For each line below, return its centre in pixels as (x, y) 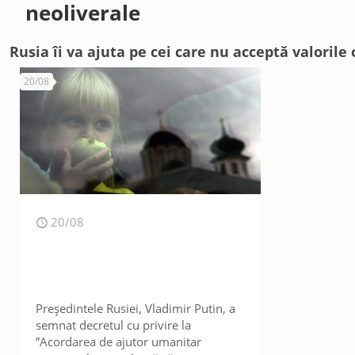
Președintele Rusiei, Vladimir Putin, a (136, 308)
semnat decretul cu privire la (114, 325)
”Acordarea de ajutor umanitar (119, 342)
